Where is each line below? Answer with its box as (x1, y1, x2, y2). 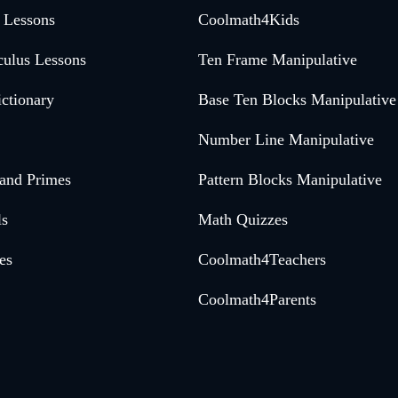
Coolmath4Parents (197, 291, 316, 309)
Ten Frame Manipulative (197, 51, 357, 69)
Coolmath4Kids (197, 11, 299, 29)
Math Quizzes (197, 211, 288, 229)
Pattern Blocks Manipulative (197, 171, 382, 189)
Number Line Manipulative (197, 131, 374, 149)
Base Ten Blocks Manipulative (197, 91, 396, 109)
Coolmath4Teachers (197, 251, 326, 269)
